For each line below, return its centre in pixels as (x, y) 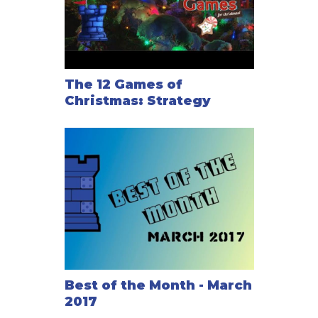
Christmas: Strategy (137, 100)
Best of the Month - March (158, 286)
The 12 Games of (123, 84)
